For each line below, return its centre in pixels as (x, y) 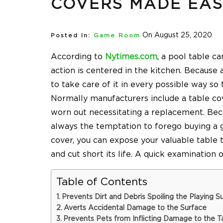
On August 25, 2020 (177, 36)
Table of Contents (102, 182)
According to (78, 57)
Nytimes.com (131, 57)
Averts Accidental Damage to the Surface (135, 208)
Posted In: (71, 36)
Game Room (117, 36)
